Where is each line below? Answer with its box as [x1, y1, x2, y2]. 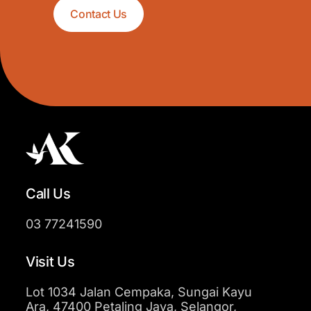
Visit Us [25, 253, 75, 270]
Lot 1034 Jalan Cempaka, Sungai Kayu [25, 284, 252, 299]
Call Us [25, 185, 71, 202]
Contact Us [70, 7, 127, 22]
